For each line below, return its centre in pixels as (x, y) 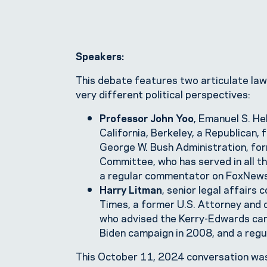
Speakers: (100, 56)
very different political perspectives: (164, 94)
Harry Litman (131, 189)
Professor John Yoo (147, 118)
